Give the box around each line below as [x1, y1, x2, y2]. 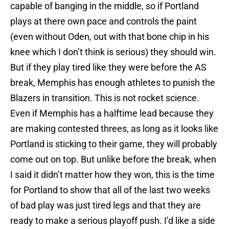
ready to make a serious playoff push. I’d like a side [10, 215, 215, 226]
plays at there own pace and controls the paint [10, 16, 197, 27]
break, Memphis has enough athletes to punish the [10, 77, 215, 88]
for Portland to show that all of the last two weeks [10, 185, 210, 196]
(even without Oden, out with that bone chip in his [10, 31, 209, 42]
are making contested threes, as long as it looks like [10, 123, 218, 134]
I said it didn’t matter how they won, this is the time [10, 169, 215, 180]
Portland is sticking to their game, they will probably [10, 139, 217, 150]
